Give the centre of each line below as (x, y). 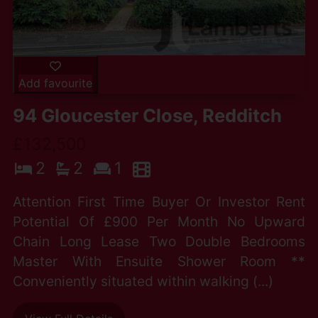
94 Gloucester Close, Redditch (147, 116)
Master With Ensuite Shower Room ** (159, 262)
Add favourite (55, 83)
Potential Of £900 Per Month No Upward (159, 222)
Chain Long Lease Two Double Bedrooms (159, 242)
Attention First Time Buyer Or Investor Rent (159, 202)
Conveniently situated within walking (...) (143, 281)
